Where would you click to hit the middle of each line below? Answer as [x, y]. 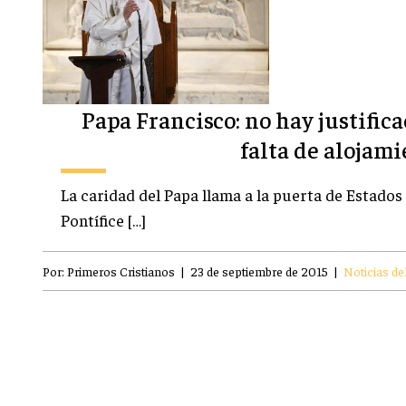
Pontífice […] [103, 220]
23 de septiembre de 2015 [259, 271]
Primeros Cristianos [121, 271]
